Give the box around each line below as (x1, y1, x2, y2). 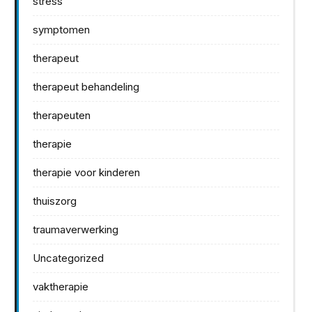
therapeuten (33, 108, 91, 122)
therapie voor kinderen (33, 165, 140, 179)
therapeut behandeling (33, 79, 139, 93)
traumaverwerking (33, 222, 118, 236)
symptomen (33, 22, 90, 36)
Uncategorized (33, 251, 104, 265)
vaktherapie (33, 279, 88, 293)
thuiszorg (33, 194, 77, 208)
